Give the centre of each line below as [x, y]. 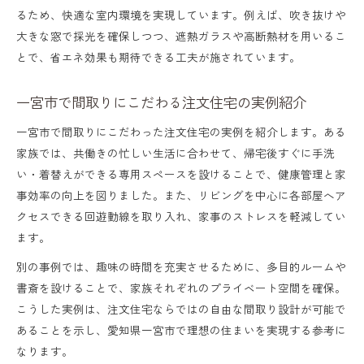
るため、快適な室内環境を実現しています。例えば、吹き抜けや [181, 14]
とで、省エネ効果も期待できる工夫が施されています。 [158, 56]
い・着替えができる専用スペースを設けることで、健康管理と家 [181, 173]
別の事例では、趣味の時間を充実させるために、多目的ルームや [181, 266]
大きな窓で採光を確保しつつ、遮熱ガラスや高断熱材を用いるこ [181, 35]
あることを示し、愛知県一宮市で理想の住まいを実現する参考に [181, 329]
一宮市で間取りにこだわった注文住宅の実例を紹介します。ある [181, 131]
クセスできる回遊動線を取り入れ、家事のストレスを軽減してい [181, 216]
